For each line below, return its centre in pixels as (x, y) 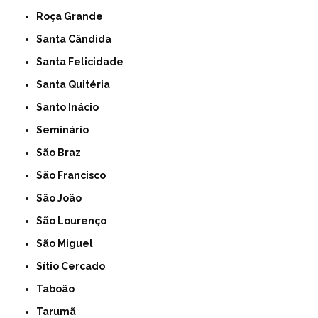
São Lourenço (75, 221)
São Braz (62, 153)
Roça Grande (73, 16)
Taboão (59, 289)
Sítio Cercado (74, 266)
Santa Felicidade (83, 62)
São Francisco (75, 175)
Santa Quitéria (77, 84)
